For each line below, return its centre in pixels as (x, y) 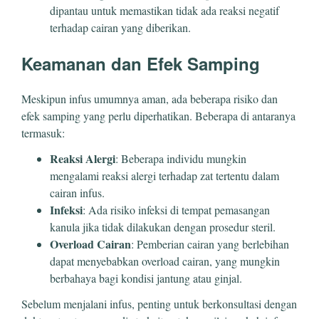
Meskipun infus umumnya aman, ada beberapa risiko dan (150, 98)
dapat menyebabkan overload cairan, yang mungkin (165, 261)
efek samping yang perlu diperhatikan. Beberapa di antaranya (158, 115)
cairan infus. (77, 192)
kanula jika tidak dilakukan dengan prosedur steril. (163, 226)
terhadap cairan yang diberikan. (120, 27)
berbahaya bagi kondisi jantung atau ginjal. (146, 278)
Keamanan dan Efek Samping (141, 63)
